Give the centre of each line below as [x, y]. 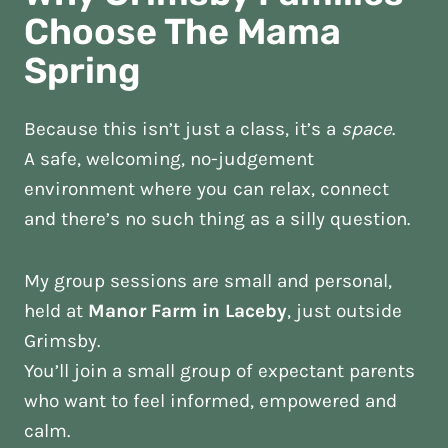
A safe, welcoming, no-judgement [169, 159]
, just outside [344, 311]
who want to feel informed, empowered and [210, 401]
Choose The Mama [182, 31]
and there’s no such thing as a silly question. [217, 219]
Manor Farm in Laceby [187, 311]
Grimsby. [62, 341]
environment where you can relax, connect [206, 189]
